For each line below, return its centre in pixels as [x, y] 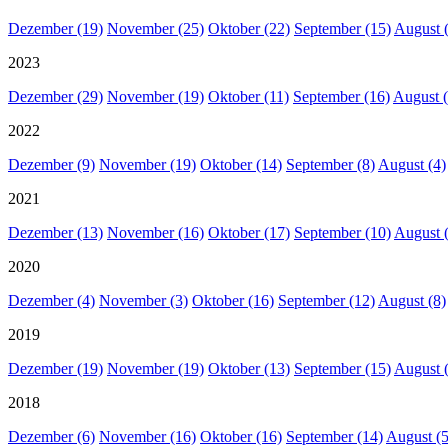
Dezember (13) [55, 233]
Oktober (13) [249, 369]
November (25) [155, 29]
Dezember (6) [51, 437]
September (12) [326, 301]
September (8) [330, 165]
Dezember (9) [51, 165]
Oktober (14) [241, 165]
